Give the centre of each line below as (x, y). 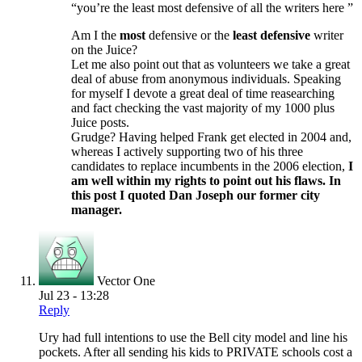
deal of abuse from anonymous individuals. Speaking (206, 79)
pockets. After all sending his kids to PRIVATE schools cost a (196, 352)
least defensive (273, 36)
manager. (97, 210)
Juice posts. (100, 123)
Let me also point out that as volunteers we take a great (210, 65)
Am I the (95, 36)
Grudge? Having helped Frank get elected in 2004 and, (211, 137)
